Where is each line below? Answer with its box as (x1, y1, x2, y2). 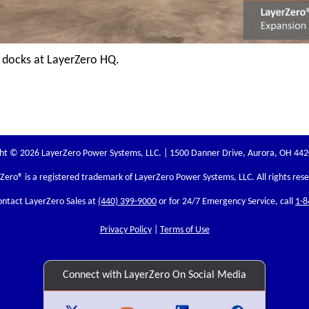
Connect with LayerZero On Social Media (63, 269, 246, 281)
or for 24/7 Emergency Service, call (157, 196, 295, 207)
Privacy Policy (99, 224, 152, 235)
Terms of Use (159, 224, 210, 235)
